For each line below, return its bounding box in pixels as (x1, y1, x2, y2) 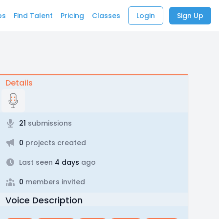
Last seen (19, 157, 53, 167)
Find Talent (14, 11, 53, 21)
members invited (23, 177, 85, 187)
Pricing (61, 11, 84, 21)
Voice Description (5, 194, 83, 206)
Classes (92, 11, 120, 21)
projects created (23, 138, 86, 148)
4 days (52, 157, 79, 167)
